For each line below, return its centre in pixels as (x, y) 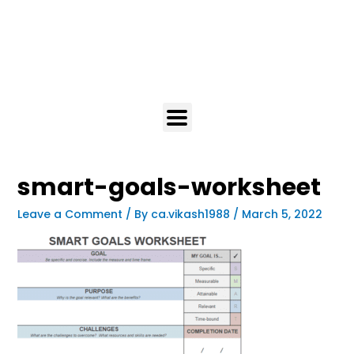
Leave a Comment (70, 214)
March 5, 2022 (282, 214)
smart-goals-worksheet (169, 187)
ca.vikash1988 (192, 214)
